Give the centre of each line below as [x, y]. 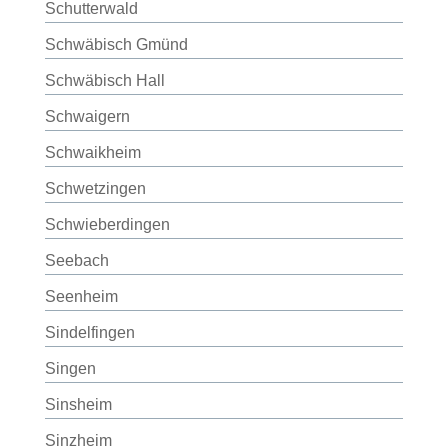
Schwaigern [87, 116]
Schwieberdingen [107, 224]
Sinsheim [78, 404]
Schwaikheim [92, 152]
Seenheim [81, 296]
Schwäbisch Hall [104, 80]
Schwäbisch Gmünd [116, 44]
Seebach [76, 260]
